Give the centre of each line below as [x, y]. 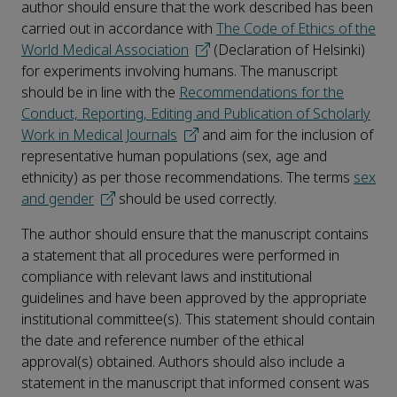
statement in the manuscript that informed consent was [195, 384]
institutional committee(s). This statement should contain [198, 320]
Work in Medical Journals [99, 136]
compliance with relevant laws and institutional [167, 277]
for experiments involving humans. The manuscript [179, 72]
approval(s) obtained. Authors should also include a [183, 362]
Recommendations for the [261, 93]
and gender [58, 199]
